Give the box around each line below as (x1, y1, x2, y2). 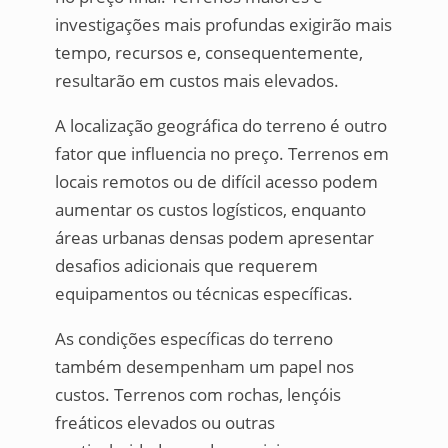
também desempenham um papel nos (54, 355, 354, 379)
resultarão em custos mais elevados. (54, 69, 339, 93)
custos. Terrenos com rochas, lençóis (54, 383, 341, 407)
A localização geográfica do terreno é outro (54, 114, 387, 138)
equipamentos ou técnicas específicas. (54, 282, 353, 306)
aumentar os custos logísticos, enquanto (54, 198, 366, 222)
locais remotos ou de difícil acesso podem (54, 170, 378, 194)
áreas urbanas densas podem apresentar (54, 226, 374, 250)
